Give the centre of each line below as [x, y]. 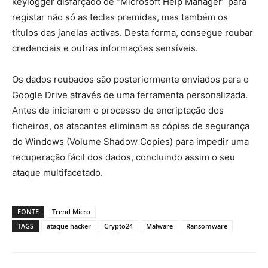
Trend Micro [71, 212]
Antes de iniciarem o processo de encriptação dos [118, 111]
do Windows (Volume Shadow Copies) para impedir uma [130, 142]
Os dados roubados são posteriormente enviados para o [130, 80]
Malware [159, 226]
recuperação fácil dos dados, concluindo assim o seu [124, 157]
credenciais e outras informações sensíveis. [105, 48]
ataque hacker [69, 226]
